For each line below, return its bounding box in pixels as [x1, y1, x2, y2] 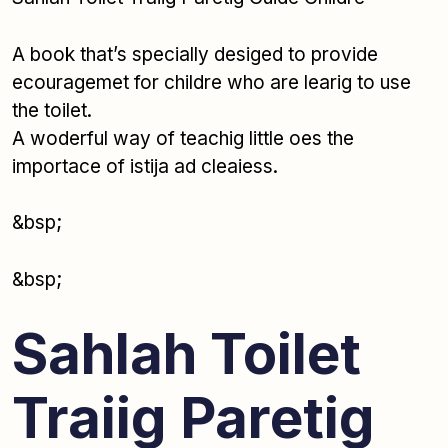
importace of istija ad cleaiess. [12, 154, 278, 178]
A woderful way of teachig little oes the [12, 126, 354, 150]
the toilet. [12, 98, 92, 122]
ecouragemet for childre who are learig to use [12, 70, 411, 94]
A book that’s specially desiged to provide [12, 42, 378, 66]
